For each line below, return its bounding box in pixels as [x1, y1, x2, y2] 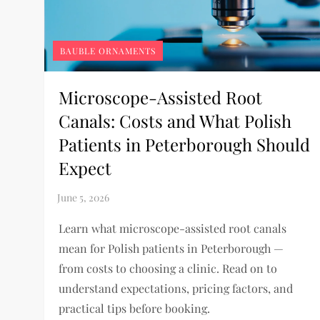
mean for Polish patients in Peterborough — [59, 240, 284, 256]
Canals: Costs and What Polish [59, 109, 292, 132]
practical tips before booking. [59, 300, 211, 316]
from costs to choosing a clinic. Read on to [59, 260, 278, 276]
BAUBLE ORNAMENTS [60, 44, 156, 56]
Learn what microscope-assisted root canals [59, 220, 287, 236]
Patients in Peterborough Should [59, 132, 311, 156]
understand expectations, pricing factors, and [59, 280, 294, 296]
